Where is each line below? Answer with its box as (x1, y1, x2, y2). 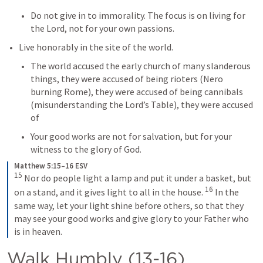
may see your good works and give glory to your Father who (14, 212, 249, 224)
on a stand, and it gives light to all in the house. (14, 186, 205, 198)
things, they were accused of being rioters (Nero (31, 73, 223, 85)
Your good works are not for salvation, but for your (31, 130, 232, 142)
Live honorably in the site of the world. (19, 41, 173, 53)
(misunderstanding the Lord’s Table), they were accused (31, 99, 253, 110)
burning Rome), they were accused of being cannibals (31, 86, 243, 97)
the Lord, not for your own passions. (31, 22, 174, 34)
